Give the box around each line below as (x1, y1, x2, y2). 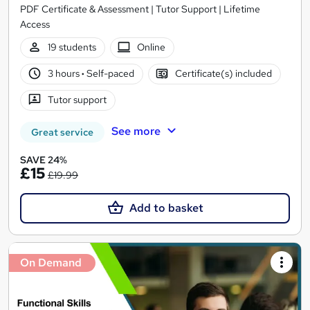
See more (111, 123, 161, 138)
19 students (47, 41, 96, 54)
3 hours (47, 67, 82, 80)
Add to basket (129, 200, 203, 215)
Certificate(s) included (175, 67, 273, 80)
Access (20, 17, 50, 30)
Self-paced (84, 67, 134, 80)
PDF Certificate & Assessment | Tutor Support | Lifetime (20, 2, 260, 15)
